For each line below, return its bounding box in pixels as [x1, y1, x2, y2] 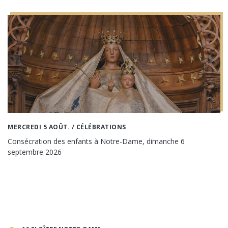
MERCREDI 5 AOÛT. [8, 123, 70, 132]
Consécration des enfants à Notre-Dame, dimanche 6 [8, 136, 185, 147]
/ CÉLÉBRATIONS [70, 123, 126, 132]
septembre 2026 [8, 147, 62, 157]
